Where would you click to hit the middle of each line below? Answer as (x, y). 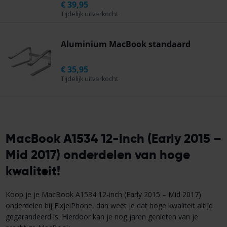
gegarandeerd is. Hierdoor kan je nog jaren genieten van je (102, 216)
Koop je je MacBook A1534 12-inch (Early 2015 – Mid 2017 (102, 194)
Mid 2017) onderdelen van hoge (98, 155)
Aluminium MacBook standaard (126, 44)
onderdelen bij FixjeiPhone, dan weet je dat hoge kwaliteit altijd (109, 205)
